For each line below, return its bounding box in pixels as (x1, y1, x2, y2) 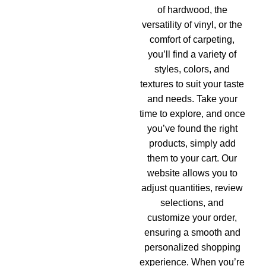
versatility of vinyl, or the (142, 20, 242, 30)
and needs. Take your (147, 94, 237, 104)
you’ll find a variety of (148, 49, 236, 59)
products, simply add (148, 138, 236, 148)
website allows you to (147, 168, 237, 178)
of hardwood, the (157, 5, 227, 15)
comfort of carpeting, (150, 34, 235, 45)
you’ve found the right (147, 123, 237, 134)
